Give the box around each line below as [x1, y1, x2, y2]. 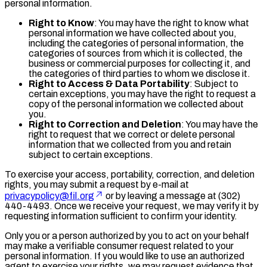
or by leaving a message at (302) [104, 190, 240, 201]
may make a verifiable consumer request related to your [5, 240, 234, 251]
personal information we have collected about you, [29, 27, 237, 38]
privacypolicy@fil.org [5, 190, 94, 201]
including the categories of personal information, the [29, 38, 244, 48]
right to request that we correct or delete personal [29, 129, 235, 139]
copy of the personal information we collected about [29, 98, 244, 109]
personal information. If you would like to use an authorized [5, 250, 244, 261]
